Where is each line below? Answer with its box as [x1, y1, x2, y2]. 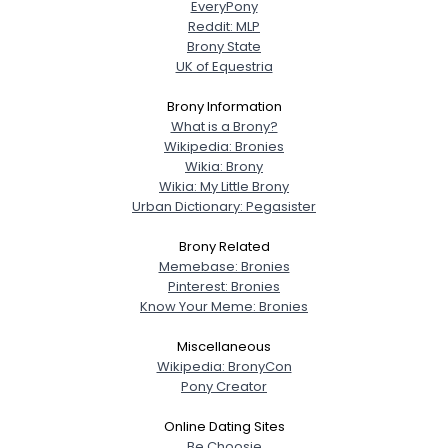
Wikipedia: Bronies [164, 136, 284, 156]
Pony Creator [181, 376, 267, 396]
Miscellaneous [177, 336, 271, 356]
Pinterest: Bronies [168, 276, 280, 296]
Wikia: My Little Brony [159, 176, 289, 196]
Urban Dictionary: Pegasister [132, 196, 316, 216]
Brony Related [178, 236, 270, 256]
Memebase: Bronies [158, 256, 290, 276]
